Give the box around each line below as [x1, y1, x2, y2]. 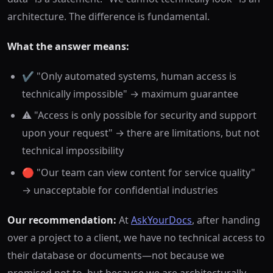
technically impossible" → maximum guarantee [22, 87, 238, 101]
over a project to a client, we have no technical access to [7, 230, 265, 244]
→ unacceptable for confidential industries [22, 183, 218, 197]
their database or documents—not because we [7, 248, 224, 262]
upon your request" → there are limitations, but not [22, 126, 260, 140]
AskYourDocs [131, 213, 192, 227]
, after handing [192, 213, 260, 227]
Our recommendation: [7, 213, 116, 227]
